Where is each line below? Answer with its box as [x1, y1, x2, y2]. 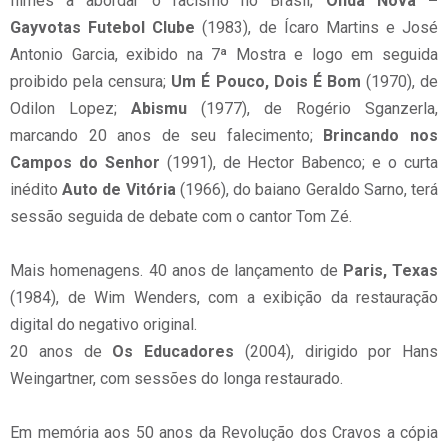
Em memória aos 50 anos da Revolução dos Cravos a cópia [10, 423, 438, 442]
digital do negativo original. [10, 315, 197, 334]
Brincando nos [323, 126, 439, 145]
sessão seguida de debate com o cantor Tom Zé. [10, 207, 352, 226]
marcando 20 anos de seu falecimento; [10, 126, 324, 145]
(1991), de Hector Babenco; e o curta [166, 153, 439, 172]
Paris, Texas [342, 261, 438, 280]
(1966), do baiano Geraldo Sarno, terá [175, 180, 439, 199]
